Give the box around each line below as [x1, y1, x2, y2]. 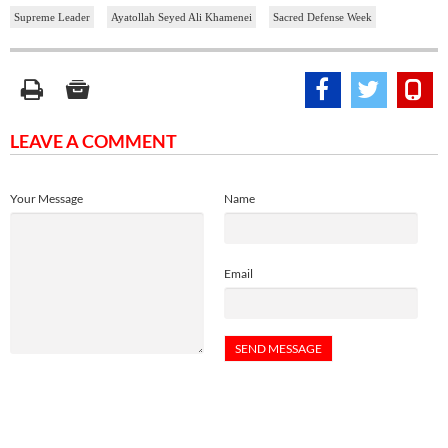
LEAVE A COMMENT [10, 130, 177, 153]
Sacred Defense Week [273, 11, 372, 24]
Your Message [10, 191, 83, 207]
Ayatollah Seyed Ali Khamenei [111, 11, 252, 24]
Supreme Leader [14, 11, 90, 24]
